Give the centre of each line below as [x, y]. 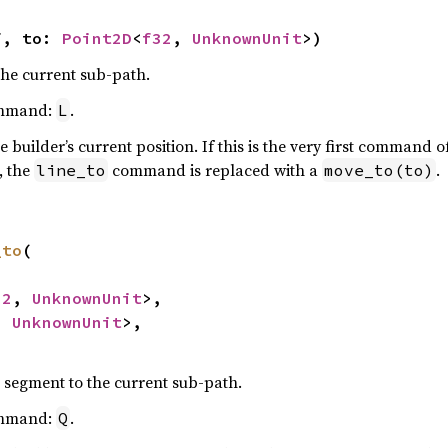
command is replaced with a [214, 170]
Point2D [96, 38]
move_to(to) [378, 170]
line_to [70, 170]
